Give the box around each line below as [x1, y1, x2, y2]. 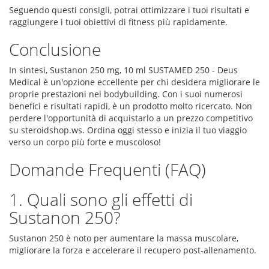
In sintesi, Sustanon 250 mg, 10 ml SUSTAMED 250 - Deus [9, 64, 238, 76]
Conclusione [9, 38, 101, 61]
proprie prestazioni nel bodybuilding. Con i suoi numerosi [9, 88, 243, 100]
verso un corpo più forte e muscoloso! [9, 136, 161, 148]
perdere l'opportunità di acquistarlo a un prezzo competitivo [9, 112, 253, 124]
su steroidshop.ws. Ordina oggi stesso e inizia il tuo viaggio [9, 124, 247, 136]
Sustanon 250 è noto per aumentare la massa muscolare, [9, 232, 238, 244]
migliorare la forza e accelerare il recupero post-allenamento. [9, 244, 256, 256]
